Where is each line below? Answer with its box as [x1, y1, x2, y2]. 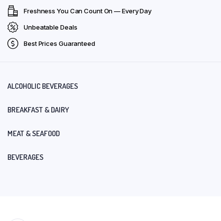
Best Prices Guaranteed [24, 39, 95, 47]
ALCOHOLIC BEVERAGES [7, 81, 78, 91]
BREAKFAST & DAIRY [7, 105, 69, 114]
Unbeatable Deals [24, 23, 77, 31]
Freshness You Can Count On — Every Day [24, 6, 152, 15]
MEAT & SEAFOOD [7, 128, 60, 138]
